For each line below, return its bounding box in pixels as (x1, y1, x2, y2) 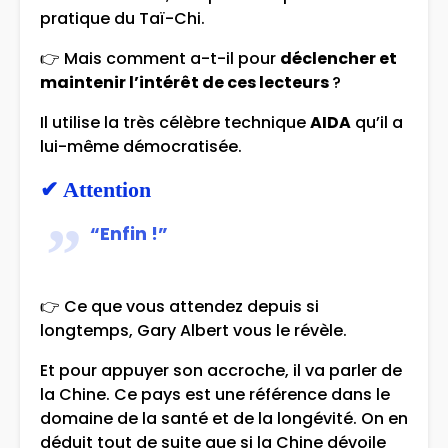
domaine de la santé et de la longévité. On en (40, 407, 408, 431)
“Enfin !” (90, 221, 168, 247)
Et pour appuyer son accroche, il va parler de (40, 359, 402, 383)
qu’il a (351, 111, 403, 135)
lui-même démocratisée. (40, 135, 242, 159)
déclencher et (280, 47, 397, 71)
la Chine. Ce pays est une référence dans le (40, 383, 390, 407)
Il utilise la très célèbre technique (40, 111, 310, 135)
